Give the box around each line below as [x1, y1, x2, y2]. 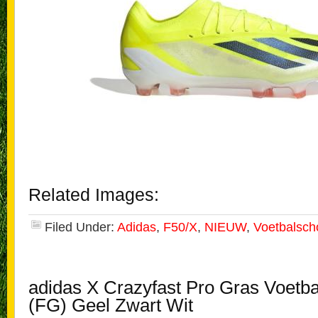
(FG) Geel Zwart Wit [28, 295, 193, 315]
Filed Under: [45, 220, 117, 234]
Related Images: [28, 185, 159, 204]
